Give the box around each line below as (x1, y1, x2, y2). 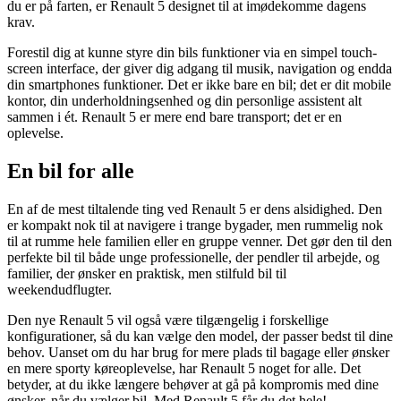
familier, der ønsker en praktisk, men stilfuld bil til (7, 265, 286, 281)
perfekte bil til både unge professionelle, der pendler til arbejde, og (7, 249, 380, 265)
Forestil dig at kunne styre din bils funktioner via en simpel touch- (7, 45, 377, 61)
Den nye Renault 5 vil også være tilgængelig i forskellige (7, 311, 328, 328)
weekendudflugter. (7, 281, 112, 297)
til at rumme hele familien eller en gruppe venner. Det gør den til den (7, 233, 392, 249)
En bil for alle (7, 158, 134, 183)
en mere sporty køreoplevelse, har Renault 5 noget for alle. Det (7, 360, 361, 376)
